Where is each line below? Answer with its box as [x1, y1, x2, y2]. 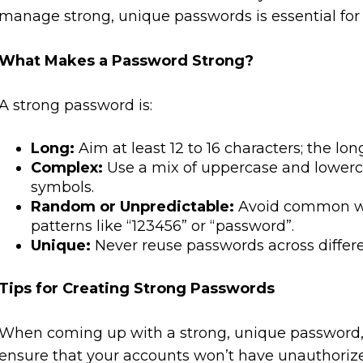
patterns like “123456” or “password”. [30, 217, 294, 236]
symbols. [30, 178, 94, 197]
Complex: [30, 159, 103, 177]
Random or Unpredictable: [30, 198, 234, 216]
